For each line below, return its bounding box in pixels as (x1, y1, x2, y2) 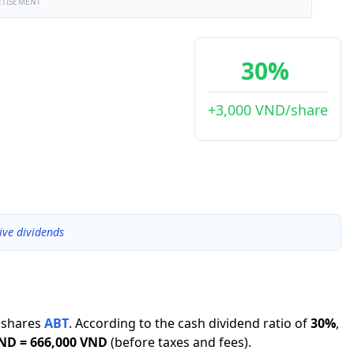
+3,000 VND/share (208, 100, 328, 119)
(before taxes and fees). (111, 333, 251, 351)
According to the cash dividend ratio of (75, 314, 307, 332)
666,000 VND (30, 333, 107, 351)
